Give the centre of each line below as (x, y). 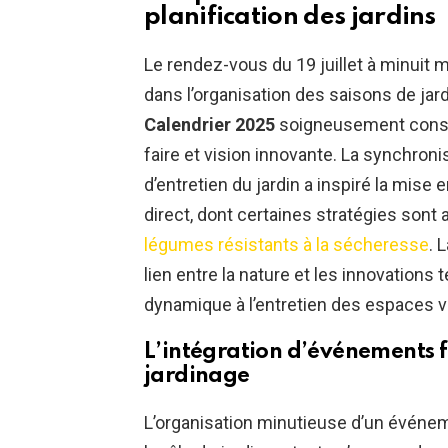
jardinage (197, 376)
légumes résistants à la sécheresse (286, 245)
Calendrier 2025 (209, 125)
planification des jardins (290, 17)
